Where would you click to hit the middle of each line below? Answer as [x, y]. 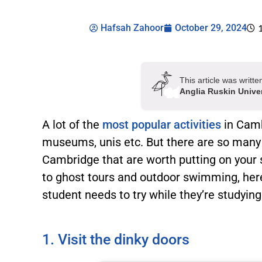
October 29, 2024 [211, 28]
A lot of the [73, 125]
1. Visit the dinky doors [116, 239]
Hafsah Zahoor [132, 28]
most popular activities [162, 125]
